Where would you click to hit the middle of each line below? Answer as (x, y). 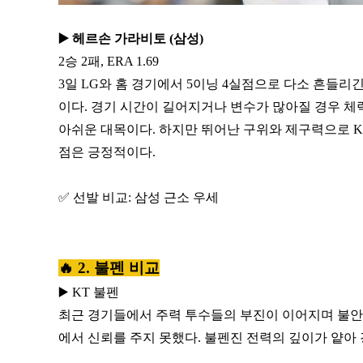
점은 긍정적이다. (107, 152)
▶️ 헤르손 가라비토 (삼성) (131, 38)
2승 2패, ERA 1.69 (109, 61)
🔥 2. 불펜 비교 (109, 267)
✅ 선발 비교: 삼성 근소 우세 (139, 197)
